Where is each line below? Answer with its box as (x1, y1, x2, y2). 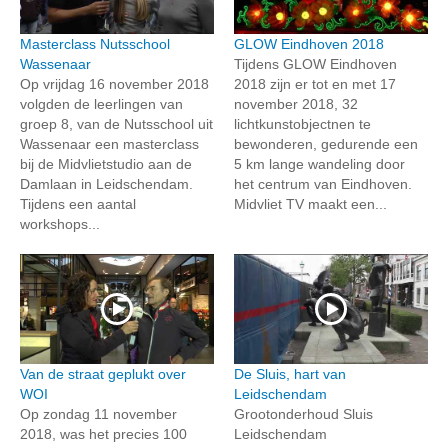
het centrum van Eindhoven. (234, 176, 412, 193)
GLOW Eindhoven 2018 (234, 36, 384, 53)
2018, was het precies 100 (20, 425, 187, 442)
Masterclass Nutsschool (20, 36, 170, 53)
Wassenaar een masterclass (20, 136, 199, 153)
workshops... (20, 216, 100, 233)
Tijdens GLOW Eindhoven (234, 56, 397, 73)
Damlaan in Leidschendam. (20, 176, 193, 193)
